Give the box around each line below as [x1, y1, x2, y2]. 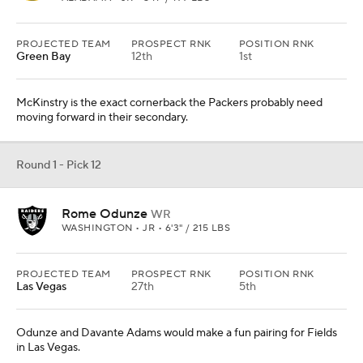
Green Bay [16, 49, 70, 64]
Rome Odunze [62, 206, 147, 222]
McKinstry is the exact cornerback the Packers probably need [16, 96, 322, 110]
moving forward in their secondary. [16, 110, 188, 125]
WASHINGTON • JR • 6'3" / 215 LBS [62, 222, 231, 234]
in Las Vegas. [16, 340, 80, 355]
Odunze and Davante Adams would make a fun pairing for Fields [16, 326, 337, 340]
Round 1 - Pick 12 [16, 158, 101, 173]
